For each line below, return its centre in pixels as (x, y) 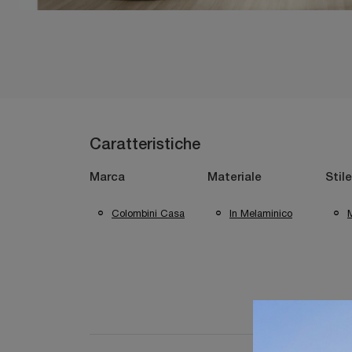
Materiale (235, 178)
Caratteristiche (145, 145)
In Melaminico (261, 213)
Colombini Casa (148, 213)
